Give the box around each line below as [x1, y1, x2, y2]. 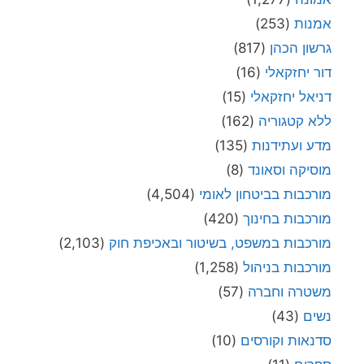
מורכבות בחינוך [243, 210, 331, 227]
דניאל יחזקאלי [250, 88, 331, 105]
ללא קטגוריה [258, 112, 331, 129]
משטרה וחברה [248, 283, 331, 300]
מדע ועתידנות [252, 136, 331, 154]
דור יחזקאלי [265, 63, 331, 80]
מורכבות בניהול [243, 258, 331, 275]
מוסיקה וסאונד [248, 161, 331, 178]
